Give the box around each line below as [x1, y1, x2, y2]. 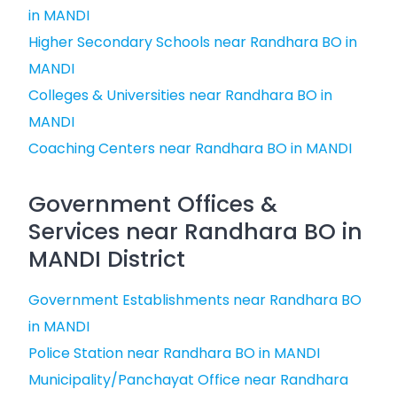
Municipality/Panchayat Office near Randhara [28, 370, 348, 390]
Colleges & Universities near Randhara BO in [28, 85, 332, 105]
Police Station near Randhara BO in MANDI [28, 343, 320, 363]
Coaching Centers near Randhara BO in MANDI [28, 138, 352, 159]
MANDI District [28, 244, 185, 275]
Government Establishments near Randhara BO [28, 290, 362, 310]
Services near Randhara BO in [28, 216, 362, 247]
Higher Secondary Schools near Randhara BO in [28, 32, 357, 52]
